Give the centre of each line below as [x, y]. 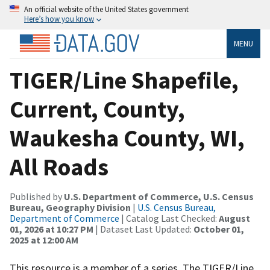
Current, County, [97, 109]
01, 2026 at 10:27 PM [52, 229]
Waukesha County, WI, [127, 138]
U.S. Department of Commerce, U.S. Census [159, 196]
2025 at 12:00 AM [44, 240]
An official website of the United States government [106, 9]
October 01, [219, 229]
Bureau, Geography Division [70, 207]
